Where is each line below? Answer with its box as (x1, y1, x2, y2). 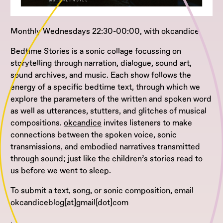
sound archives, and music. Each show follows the (10, 70, 191, 81)
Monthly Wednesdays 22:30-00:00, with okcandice (10, 26, 199, 37)
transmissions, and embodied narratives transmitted (10, 142, 200, 152)
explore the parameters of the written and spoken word (10, 94, 212, 105)
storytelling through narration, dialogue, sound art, (10, 58, 192, 69)
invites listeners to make (102, 118, 192, 128)
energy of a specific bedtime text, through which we (10, 82, 200, 93)
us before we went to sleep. (10, 166, 115, 176)
